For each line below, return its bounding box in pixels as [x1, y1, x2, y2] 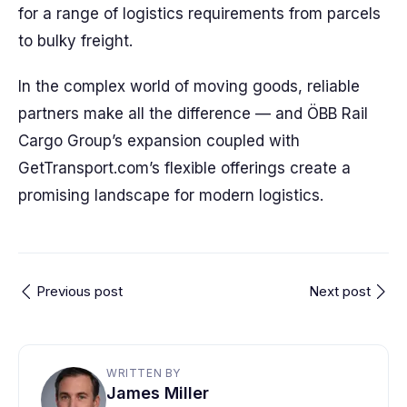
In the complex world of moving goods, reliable [18, 77, 360, 95]
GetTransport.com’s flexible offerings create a [18, 159, 351, 177]
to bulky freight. [18, 32, 133, 50]
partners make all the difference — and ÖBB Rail [18, 104, 368, 123]
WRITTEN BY [106, 366, 181, 380]
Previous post [36, 283, 123, 300]
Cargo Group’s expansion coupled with [18, 132, 300, 150]
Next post [309, 283, 371, 300]
